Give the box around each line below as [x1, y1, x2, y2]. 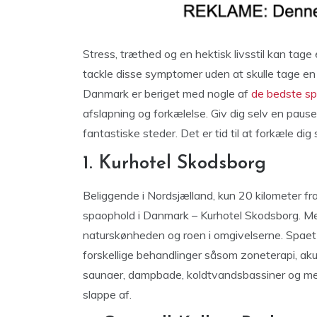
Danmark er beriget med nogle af [83, 86, 251, 100]
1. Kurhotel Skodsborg [83, 154, 266, 173]
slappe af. [83, 287, 132, 301]
